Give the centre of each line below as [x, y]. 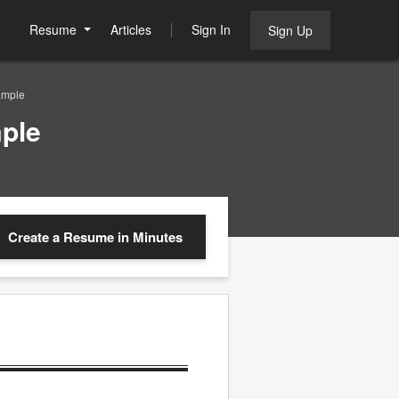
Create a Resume [63, 237]
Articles [131, 29]
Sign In [211, 29]
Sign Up [290, 30]
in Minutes [150, 237]
